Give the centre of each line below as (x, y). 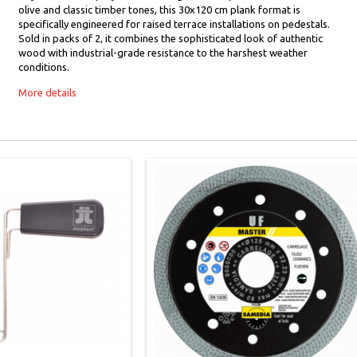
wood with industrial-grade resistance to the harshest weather (163, 53)
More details (47, 92)
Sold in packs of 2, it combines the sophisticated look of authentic (170, 38)
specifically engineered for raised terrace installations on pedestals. (174, 24)
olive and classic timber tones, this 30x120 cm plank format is (159, 10)
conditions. (43, 67)
